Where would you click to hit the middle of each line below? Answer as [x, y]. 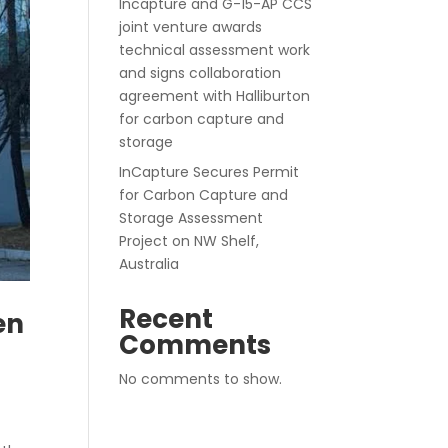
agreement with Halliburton [215, 96]
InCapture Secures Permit [209, 172]
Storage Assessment [191, 218]
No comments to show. [201, 379]
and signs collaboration [200, 73]
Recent [166, 319]
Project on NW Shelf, [189, 241]
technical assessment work [215, 50]
